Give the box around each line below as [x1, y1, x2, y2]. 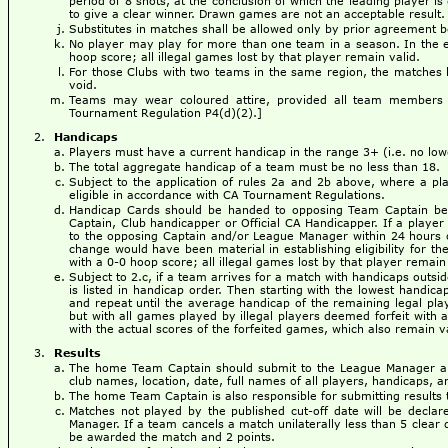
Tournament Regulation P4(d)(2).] [69, 106, 262, 120]
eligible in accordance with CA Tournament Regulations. [69, 188, 385, 202]
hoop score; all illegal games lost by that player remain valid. [69, 50, 420, 64]
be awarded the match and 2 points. [69, 430, 275, 444]
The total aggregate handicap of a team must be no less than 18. [69, 160, 440, 174]
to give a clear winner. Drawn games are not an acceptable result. [69, 7, 445, 21]
